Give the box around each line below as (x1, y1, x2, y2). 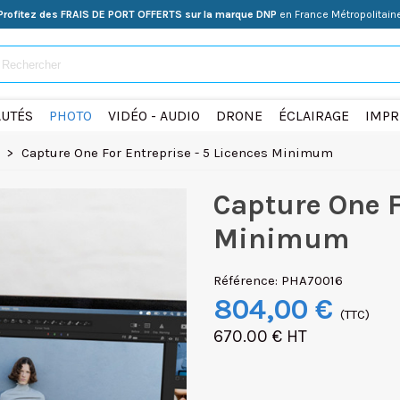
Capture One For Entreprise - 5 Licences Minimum (21, 145, 333, 161)
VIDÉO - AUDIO (107, 107, 200, 124)
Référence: (213, 272, 278, 288)
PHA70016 (281, 272, 343, 288)
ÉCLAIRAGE (278, 107, 349, 124)
